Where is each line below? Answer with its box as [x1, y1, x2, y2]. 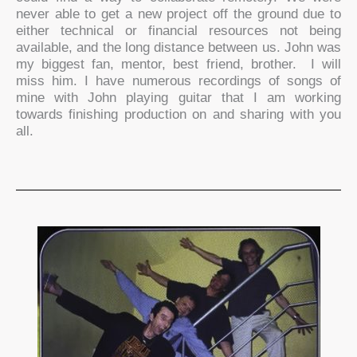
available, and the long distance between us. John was [16, 40, 341, 56]
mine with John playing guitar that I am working [16, 90, 341, 106]
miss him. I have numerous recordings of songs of [16, 73, 341, 89]
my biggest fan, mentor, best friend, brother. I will [16, 57, 341, 73]
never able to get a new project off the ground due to [16, 6, 341, 22]
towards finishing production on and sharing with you [16, 107, 341, 123]
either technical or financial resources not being [16, 23, 341, 39]
